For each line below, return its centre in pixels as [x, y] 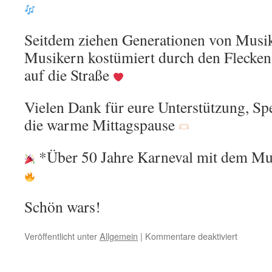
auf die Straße [69, 75]
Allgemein [119, 236]
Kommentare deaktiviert [191, 236]
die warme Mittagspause [101, 125]
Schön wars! [63, 207]
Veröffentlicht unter [61, 236]
